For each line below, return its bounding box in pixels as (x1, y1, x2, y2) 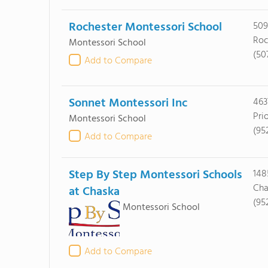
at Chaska (68, 182, 120, 202)
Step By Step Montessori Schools (68, 166, 242, 185)
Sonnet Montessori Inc (68, 94, 187, 113)
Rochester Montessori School (68, 18, 222, 37)
